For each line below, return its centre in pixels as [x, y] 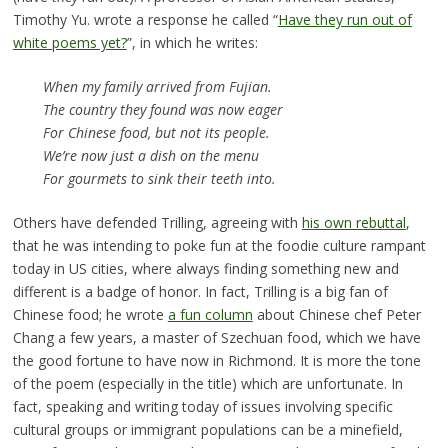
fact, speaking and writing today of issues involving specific [202, 407]
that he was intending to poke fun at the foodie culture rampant [219, 246]
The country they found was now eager [162, 110]
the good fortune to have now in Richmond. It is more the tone [216, 361]
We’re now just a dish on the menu [150, 156]
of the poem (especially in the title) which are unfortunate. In [207, 384]
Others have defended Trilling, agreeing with [157, 223]
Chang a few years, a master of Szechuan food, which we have [216, 338]
